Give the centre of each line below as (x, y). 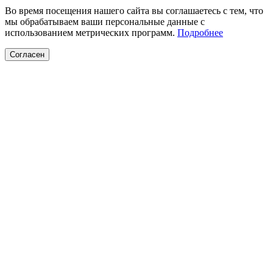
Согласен (27, 54)
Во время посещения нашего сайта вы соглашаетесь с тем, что (134, 10)
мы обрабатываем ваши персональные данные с (105, 21)
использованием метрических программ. (91, 32)
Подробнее (200, 32)
